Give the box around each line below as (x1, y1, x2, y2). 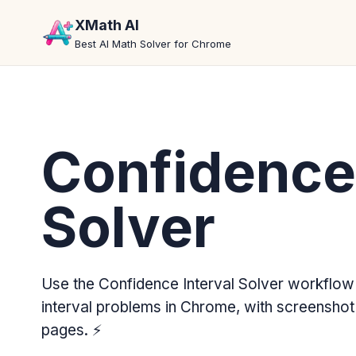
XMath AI (75, 16, 139, 33)
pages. (41, 321, 92, 339)
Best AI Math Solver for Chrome (75, 37, 231, 50)
